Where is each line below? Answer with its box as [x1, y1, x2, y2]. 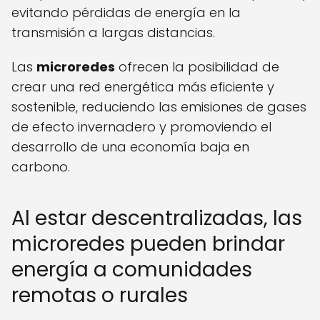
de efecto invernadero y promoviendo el [11, 118, 271, 136]
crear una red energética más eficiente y [11, 78, 274, 96]
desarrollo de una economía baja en [11, 138, 249, 156]
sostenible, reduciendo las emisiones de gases [11, 98, 306, 116]
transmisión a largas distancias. [11, 24, 215, 42]
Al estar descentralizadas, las [11, 204, 302, 233]
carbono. [11, 158, 70, 176]
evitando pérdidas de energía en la [11, 4, 241, 22]
